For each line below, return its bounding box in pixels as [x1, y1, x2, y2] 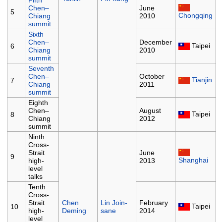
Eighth [28, 99, 48, 107]
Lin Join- [100, 199, 127, 207]
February [139, 199, 168, 207]
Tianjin [191, 76, 212, 84]
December [139, 38, 172, 47]
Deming [61, 207, 86, 215]
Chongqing [178, 11, 213, 20]
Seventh [28, 64, 54, 73]
